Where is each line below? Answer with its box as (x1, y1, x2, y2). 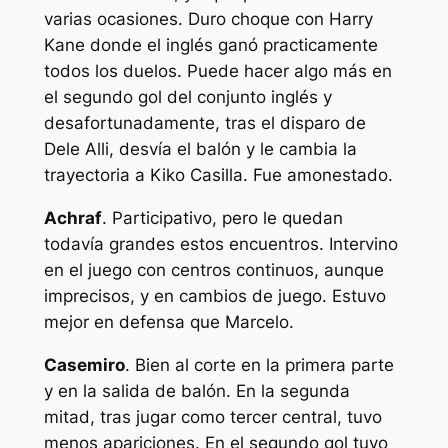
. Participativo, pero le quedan (101, 208, 343, 229)
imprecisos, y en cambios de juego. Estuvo (43, 286, 386, 307)
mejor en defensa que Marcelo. (43, 312, 294, 333)
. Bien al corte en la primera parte (124, 355, 394, 376)
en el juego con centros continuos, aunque (43, 260, 384, 281)
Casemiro (43, 355, 125, 376)
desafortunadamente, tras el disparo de (43, 113, 366, 134)
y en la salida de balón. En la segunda (43, 381, 350, 402)
